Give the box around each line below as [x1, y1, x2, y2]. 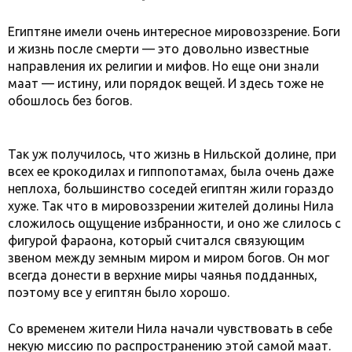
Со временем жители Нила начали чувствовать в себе [8, 321, 332, 335]
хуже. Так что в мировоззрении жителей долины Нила [8, 198, 334, 213]
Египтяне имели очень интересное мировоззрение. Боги [8, 24, 340, 38]
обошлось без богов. [8, 93, 132, 108]
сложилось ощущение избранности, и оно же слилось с [8, 215, 341, 230]
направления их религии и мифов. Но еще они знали [8, 58, 319, 73]
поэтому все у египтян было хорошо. [8, 284, 229, 299]
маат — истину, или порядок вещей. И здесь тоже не [8, 75, 324, 90]
